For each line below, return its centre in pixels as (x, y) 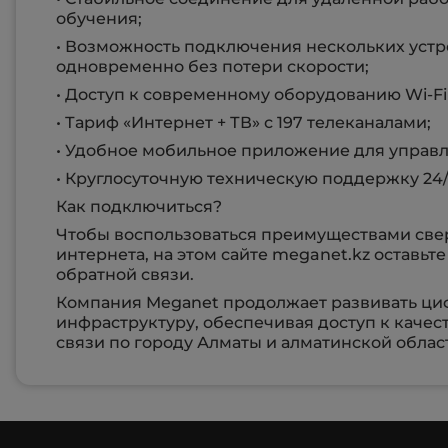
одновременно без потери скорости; (212, 67)
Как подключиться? (139, 207)
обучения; (99, 19)
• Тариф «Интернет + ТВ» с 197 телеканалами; (243, 123)
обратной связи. (125, 275)
